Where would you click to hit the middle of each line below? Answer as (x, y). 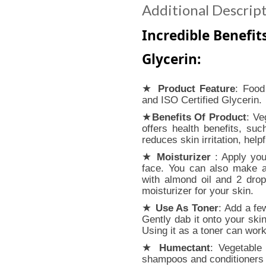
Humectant (185, 248)
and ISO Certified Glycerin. (202, 100)
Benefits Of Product (199, 117)
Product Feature (197, 88)
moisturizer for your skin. (198, 191)
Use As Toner (187, 208)
